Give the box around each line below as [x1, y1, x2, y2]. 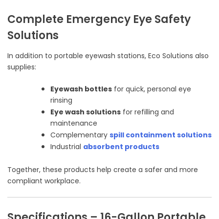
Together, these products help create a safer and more [7, 165, 198, 175]
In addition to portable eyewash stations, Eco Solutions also [7, 51, 209, 61]
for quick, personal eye [112, 84, 191, 94]
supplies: [7, 62, 36, 72]
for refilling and [121, 107, 174, 117]
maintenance [50, 118, 97, 129]
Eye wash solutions [50, 107, 121, 117]
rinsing [50, 95, 72, 106]
